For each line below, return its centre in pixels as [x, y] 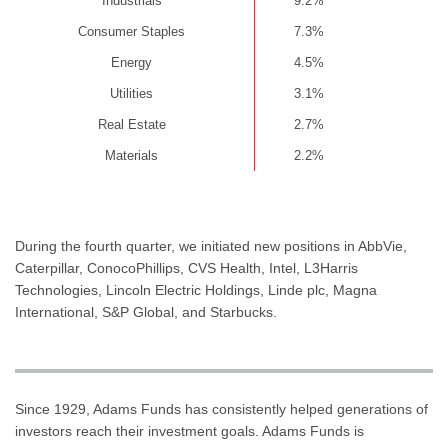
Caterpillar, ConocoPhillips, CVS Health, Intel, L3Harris [186, 268]
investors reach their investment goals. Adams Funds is [189, 431]
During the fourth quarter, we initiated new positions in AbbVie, [210, 246]
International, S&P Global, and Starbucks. [145, 312]
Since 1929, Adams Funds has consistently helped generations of [221, 409]
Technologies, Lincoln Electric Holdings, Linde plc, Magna [195, 290]
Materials [132, 155]
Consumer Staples [132, 31]
